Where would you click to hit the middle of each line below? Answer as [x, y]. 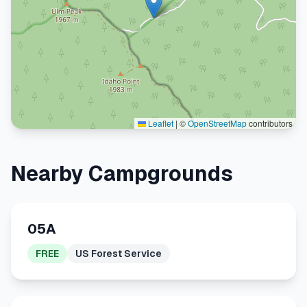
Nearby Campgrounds [122, 174]
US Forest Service [119, 254]
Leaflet [160, 123]
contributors [270, 123]
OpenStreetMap [217, 123]
